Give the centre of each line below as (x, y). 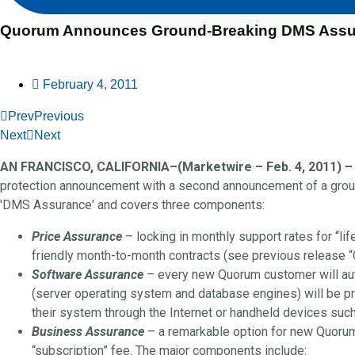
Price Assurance (77, 237)
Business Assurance (88, 332)
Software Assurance (88, 275)
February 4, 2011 (90, 85)
